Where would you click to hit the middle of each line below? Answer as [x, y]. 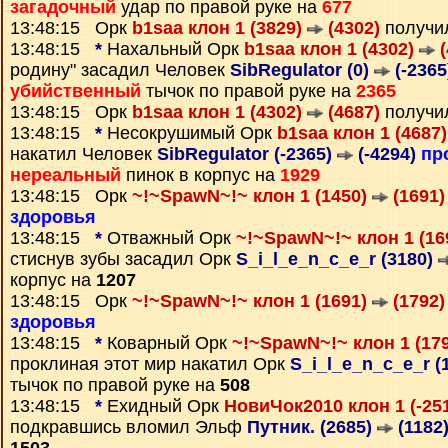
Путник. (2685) [312, 427]
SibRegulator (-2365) [247, 154]
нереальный [65, 175]
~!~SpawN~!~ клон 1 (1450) [252, 196]
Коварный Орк [167, 343]
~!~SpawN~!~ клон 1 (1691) [252, 301]
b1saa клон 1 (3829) [219, 28]
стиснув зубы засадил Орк [123, 259]
